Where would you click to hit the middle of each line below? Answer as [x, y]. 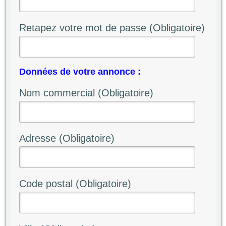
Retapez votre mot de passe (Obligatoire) [112, 27]
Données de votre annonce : [80, 71]
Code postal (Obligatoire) [75, 183]
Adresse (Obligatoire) [67, 138]
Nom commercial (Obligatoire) [86, 93]
